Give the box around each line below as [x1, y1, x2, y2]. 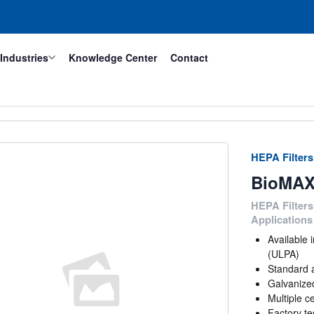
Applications [251, 212, 313, 228]
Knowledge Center [68, 50, 157, 64]
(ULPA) [268, 247, 299, 261]
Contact [170, 50, 208, 64]
